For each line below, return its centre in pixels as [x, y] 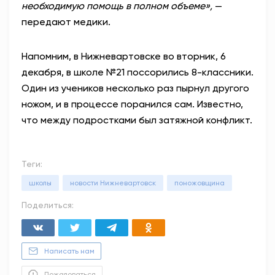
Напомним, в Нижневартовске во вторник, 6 [124, 56]
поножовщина [199, 183]
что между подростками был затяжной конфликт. [137, 120]
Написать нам [69, 251]
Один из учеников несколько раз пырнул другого [135, 88]
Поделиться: [48, 205]
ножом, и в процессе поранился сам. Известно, [132, 104]
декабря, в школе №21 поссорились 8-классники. [137, 72]
